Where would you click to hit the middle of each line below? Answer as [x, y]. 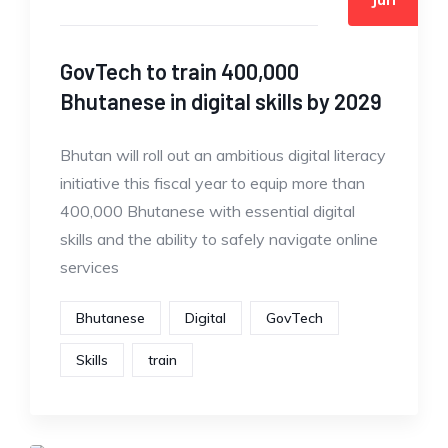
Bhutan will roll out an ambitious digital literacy [223, 155]
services [89, 267]
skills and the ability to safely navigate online [219, 239]
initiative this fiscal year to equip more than [212, 183]
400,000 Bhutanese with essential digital [207, 211]
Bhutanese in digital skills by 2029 [221, 101]
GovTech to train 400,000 [179, 71]
